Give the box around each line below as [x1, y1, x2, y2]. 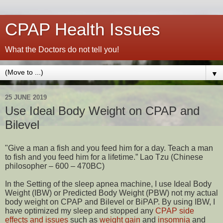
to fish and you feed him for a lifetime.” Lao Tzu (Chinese [5, 152, 203, 161]
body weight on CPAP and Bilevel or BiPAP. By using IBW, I [5, 197, 215, 206]
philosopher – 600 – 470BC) [5, 161, 105, 170]
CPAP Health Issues [5, 20, 160, 39]
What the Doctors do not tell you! [5, 45, 119, 54]
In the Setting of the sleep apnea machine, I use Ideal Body [5, 179, 212, 188]
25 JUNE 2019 [5, 93, 47, 101]
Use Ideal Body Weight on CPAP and [5, 104, 200, 117]
